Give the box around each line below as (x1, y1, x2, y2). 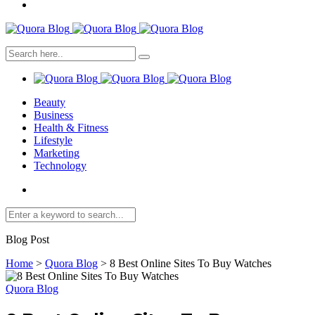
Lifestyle (34, 134, 72, 146)
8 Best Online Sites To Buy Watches (110, 257, 271, 269)
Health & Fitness (34, 122, 108, 134)
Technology (34, 160, 86, 172)
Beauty (34, 96, 65, 108)
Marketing (34, 147, 79, 159)
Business (34, 109, 73, 121)
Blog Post (6, 233, 49, 245)
